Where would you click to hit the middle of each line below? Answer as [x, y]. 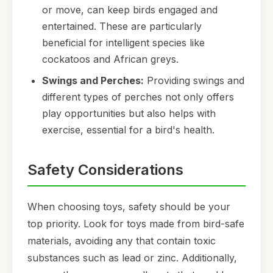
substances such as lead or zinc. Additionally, [132, 258]
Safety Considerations [105, 170]
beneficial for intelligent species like [123, 43]
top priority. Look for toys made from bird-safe [136, 224]
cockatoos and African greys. [110, 59]
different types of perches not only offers [138, 97]
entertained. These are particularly [122, 27]
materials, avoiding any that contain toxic [122, 241]
